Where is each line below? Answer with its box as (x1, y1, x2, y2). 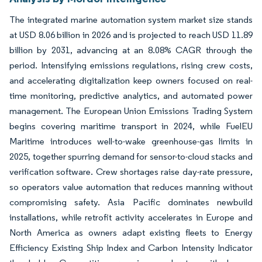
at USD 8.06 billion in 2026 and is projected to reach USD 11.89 (9, 29, 253, 40)
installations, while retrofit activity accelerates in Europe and (9, 212, 253, 223)
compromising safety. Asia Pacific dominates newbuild (9, 196, 253, 208)
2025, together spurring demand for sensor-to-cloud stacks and (9, 151, 253, 162)
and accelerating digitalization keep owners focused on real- (9, 75, 253, 86)
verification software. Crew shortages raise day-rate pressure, (9, 166, 253, 177)
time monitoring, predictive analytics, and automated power (9, 90, 253, 101)
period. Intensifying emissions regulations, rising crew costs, (9, 60, 253, 71)
